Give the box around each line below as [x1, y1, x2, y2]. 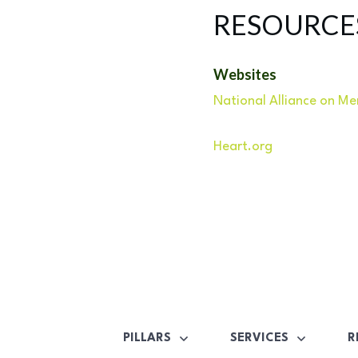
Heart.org [213, 140, 273, 153]
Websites [213, 66, 277, 83]
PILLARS [123, 332, 172, 344]
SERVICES [230, 332, 289, 344]
